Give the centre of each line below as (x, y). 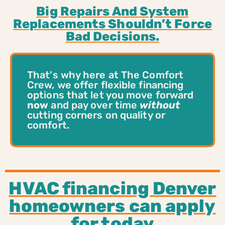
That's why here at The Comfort (105, 75)
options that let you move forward (110, 95)
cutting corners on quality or (96, 115)
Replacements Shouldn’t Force (113, 24)
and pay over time (94, 105)
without (160, 105)
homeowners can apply (113, 206)
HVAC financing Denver (113, 188)
